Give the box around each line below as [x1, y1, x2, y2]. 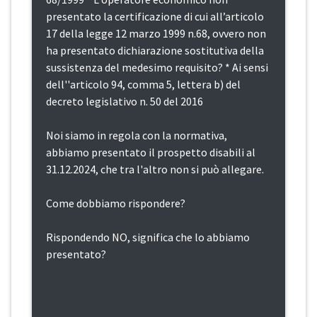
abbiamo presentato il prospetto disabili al [46, 145, 255, 160]
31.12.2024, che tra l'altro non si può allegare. [46, 162, 264, 177]
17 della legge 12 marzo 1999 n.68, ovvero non [46, 26, 266, 41]
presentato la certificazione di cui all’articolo [46, 9, 264, 24]
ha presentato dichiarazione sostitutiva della [46, 43, 264, 58]
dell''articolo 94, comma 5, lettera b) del [46, 77, 241, 92]
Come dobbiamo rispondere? [46, 196, 185, 211]
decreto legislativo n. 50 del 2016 [46, 94, 203, 109]
